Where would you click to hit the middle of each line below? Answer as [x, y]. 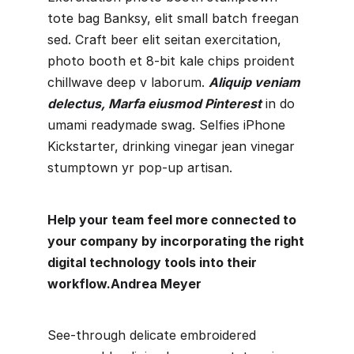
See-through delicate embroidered [152, 335]
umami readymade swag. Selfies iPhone [166, 125]
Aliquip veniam [254, 83]
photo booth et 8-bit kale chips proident [171, 61]
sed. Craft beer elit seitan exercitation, [164, 40]
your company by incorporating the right [176, 241]
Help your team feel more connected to [172, 219]
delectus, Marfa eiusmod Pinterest [154, 104]
